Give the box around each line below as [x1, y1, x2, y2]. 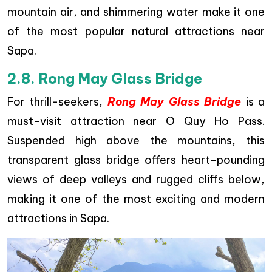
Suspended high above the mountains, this [7, 134, 265, 148]
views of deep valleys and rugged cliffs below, [7, 172, 265, 187]
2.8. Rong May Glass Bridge [7, 70, 202, 88]
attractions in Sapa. [7, 211, 109, 226]
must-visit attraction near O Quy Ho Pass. [7, 114, 265, 129]
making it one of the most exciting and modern [7, 192, 265, 206]
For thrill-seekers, [7, 95, 107, 109]
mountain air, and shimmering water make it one [7, 5, 265, 19]
